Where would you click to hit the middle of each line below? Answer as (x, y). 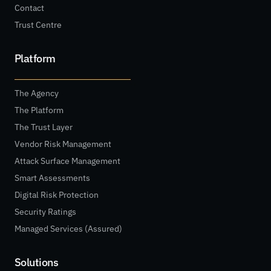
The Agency (37, 93)
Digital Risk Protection (57, 195)
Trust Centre (38, 25)
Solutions (37, 263)
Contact (29, 8)
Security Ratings (45, 212)
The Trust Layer (44, 127)
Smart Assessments (52, 178)
